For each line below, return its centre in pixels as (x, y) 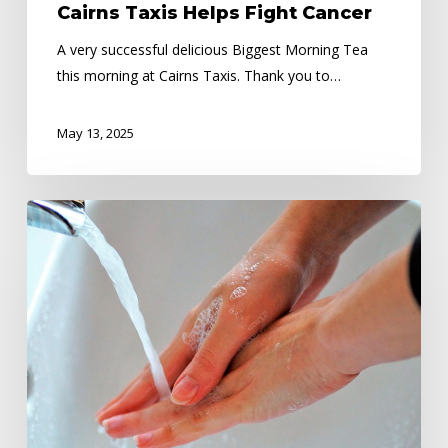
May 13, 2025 (95, 132)
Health (46, 237)
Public (44, 211)
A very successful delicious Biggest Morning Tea (212, 49)
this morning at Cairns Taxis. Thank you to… (198, 75)
